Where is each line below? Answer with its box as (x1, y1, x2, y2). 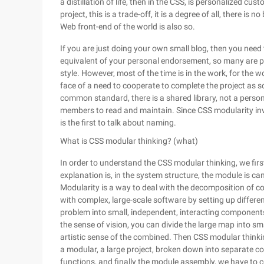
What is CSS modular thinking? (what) (60, 136, 198, 146)
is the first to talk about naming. (60, 118, 176, 127)
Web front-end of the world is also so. (60, 22, 195, 31)
